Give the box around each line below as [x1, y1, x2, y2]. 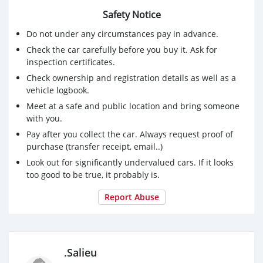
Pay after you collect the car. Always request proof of [26, 128, 233, 140]
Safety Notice [102, 8, 161, 21]
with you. [26, 112, 62, 124]
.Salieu [64, 245, 97, 259]
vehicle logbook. [26, 84, 89, 96]
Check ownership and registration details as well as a [26, 72, 236, 83]
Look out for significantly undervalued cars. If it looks [26, 156, 234, 168]
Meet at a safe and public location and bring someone [26, 100, 240, 112]
